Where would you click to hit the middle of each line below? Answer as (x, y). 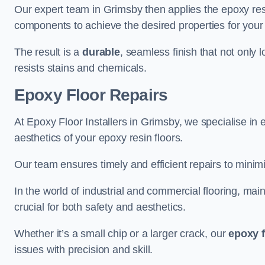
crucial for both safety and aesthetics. (100, 207)
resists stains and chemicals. (80, 68)
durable (101, 52)
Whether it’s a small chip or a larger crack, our (122, 234)
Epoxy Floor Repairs (91, 95)
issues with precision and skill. (84, 250)
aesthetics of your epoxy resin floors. (99, 138)
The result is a (49, 52)
